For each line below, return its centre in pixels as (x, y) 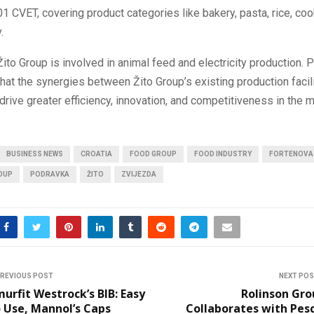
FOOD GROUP (153, 154)
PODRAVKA (50, 174)
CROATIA (96, 154)
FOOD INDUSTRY (223, 154)
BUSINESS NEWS (35, 154)
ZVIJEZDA (139, 174)
